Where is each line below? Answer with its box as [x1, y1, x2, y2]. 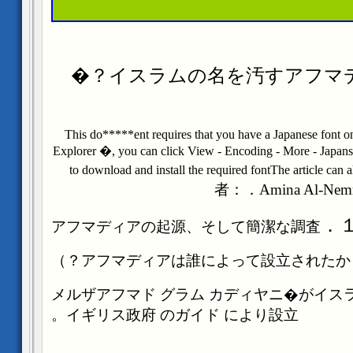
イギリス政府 [65, 306, 156, 323]
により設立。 [223, 306, 299, 323]
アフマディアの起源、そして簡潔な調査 [50, 217, 321, 235]
